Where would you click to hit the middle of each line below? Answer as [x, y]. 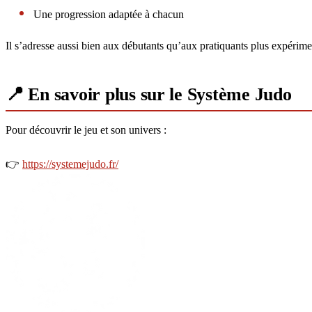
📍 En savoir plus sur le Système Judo [149, 94]
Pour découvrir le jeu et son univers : [86, 130]
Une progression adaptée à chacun [109, 15]
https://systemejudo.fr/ [70, 164]
